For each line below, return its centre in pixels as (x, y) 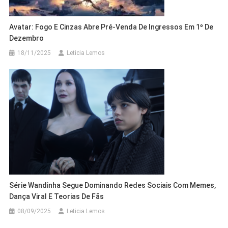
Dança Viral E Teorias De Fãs (57, 196)
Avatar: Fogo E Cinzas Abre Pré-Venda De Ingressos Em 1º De (111, 27)
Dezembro (27, 38)
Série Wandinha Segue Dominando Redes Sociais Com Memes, (113, 185)
